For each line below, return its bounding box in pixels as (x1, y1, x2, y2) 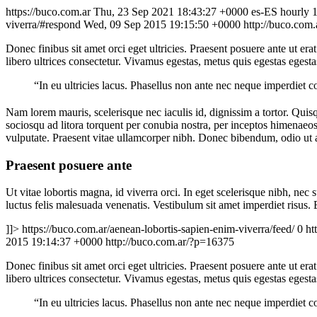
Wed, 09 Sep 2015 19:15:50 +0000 (83, 18, 241, 30)
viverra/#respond (6, 18, 81, 30)
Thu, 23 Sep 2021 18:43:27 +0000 (93, 6, 248, 18)
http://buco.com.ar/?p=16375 (105, 236, 234, 248)
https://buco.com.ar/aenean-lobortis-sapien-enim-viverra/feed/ (22, 223, 294, 236)
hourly (280, 6, 309, 18)
